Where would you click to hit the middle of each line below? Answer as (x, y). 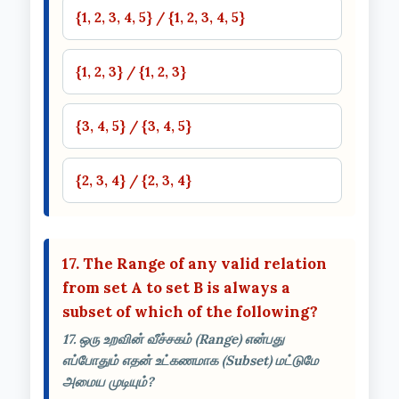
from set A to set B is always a (176, 287)
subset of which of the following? (190, 311)
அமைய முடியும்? (108, 381)
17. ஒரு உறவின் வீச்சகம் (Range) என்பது (173, 338)
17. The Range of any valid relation (195, 263)
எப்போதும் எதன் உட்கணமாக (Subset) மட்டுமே (191, 360)
